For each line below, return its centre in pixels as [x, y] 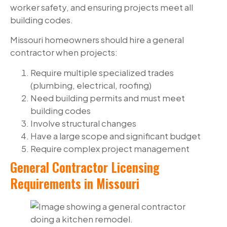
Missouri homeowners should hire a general [97, 40]
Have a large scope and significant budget [116, 136]
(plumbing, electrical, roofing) [91, 85]
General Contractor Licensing [85, 167]
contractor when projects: [64, 52]
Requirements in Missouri [75, 183]
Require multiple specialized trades [102, 72]
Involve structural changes [83, 123]
